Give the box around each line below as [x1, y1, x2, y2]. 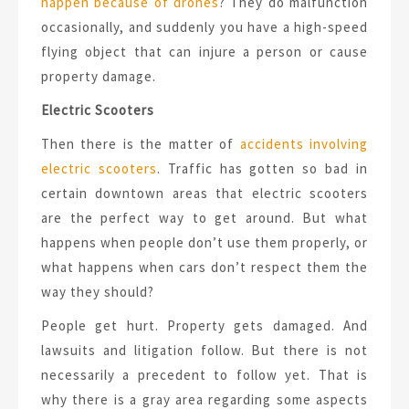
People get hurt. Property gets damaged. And [41, 317, 368, 335]
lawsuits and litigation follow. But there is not [41, 341, 368, 360]
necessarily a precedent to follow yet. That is [41, 366, 368, 384]
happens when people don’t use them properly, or [41, 234, 368, 252]
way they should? [41, 283, 158, 301]
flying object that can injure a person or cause [41, 43, 368, 61]
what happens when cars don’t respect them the [41, 258, 368, 277]
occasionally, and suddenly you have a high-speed [41, 18, 368, 37]
